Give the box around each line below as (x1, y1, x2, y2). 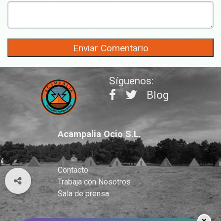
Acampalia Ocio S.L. (58, 129, 142, 140)
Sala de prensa (58, 189, 110, 199)
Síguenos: (109, 75, 153, 87)
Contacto (58, 165, 89, 175)
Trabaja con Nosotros (58, 177, 131, 187)
